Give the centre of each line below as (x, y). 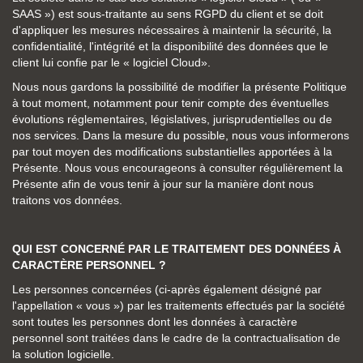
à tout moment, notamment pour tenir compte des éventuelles (171, 103)
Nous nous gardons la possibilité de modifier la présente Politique (179, 87)
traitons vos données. (67, 200)
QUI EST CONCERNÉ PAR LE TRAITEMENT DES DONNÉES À (177, 249)
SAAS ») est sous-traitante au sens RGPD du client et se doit (168, 14)
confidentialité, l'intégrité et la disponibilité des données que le (170, 46)
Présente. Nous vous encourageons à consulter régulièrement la (177, 168)
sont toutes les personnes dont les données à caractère (155, 322)
